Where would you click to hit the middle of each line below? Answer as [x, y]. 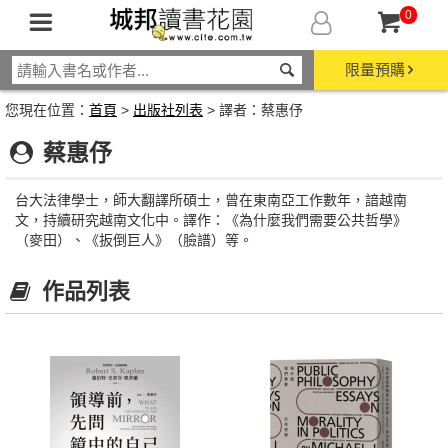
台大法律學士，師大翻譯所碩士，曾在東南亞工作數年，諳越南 [211, 200]
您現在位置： [47, 110]
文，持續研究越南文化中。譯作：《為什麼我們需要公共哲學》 [211, 220]
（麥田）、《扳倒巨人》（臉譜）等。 [134, 240]
